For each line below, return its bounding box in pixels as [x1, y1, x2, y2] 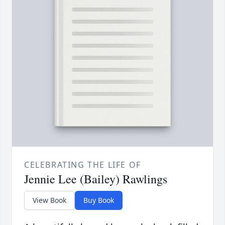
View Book [33, 195, 66, 205]
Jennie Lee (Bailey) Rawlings [24, 171, 167, 187]
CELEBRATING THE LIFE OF [24, 159, 141, 171]
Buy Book [83, 195, 114, 205]
